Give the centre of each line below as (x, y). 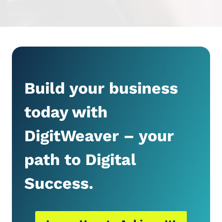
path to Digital (80, 160)
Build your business (101, 88)
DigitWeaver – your (99, 136)
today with (66, 112)
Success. (59, 183)
